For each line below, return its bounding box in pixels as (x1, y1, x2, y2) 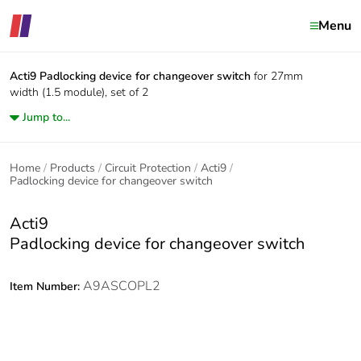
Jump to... (23, 110, 70, 125)
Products (50, 160, 95, 176)
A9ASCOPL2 (83, 277, 160, 295)
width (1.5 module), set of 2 (10, 85, 148, 100)
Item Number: (10, 279, 83, 294)
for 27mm (254, 68, 303, 84)
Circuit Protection (105, 160, 191, 176)
